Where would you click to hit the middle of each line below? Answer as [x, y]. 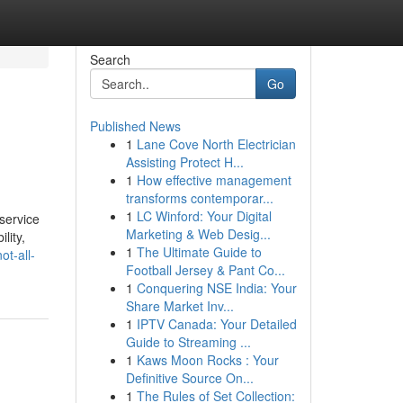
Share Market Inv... [179, 306]
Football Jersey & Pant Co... [205, 270]
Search [110, 59]
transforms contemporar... [199, 198]
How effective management [214, 180]
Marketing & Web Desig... [198, 234]
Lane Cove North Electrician [216, 144]
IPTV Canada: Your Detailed [216, 324]
